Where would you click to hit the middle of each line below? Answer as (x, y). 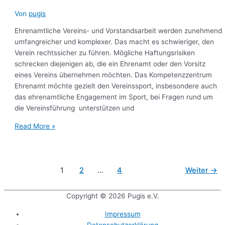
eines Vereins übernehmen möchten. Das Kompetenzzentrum (114, 75)
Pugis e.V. (143, 196)
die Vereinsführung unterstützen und (75, 108)
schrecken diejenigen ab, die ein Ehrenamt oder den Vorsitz (110, 64)
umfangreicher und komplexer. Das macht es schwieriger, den (115, 42)
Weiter (198, 170)
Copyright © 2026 (97, 196)
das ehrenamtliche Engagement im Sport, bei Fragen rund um (114, 97)
